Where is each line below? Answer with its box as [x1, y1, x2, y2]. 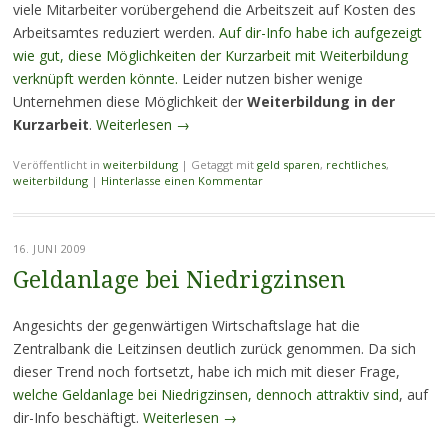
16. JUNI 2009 [12, 241, 87, 256]
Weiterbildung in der [246, 92, 395, 111]
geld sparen [256, 157, 320, 172]
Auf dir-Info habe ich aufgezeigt [218, 23, 422, 42]
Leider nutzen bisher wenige [177, 69, 363, 88]
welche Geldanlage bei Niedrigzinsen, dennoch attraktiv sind [12, 385, 399, 404]
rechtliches [325, 157, 386, 172]
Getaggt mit [190, 157, 257, 172]
